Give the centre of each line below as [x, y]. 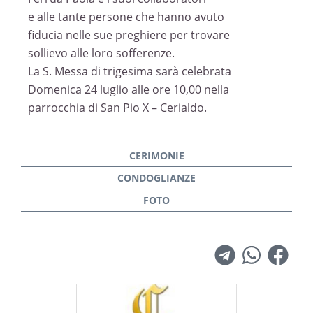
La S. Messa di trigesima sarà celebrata [130, 71]
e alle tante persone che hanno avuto [126, 17]
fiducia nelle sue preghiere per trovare [129, 35]
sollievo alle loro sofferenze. [101, 53]
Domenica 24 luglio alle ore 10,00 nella [129, 89]
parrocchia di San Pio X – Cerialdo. [117, 108]
